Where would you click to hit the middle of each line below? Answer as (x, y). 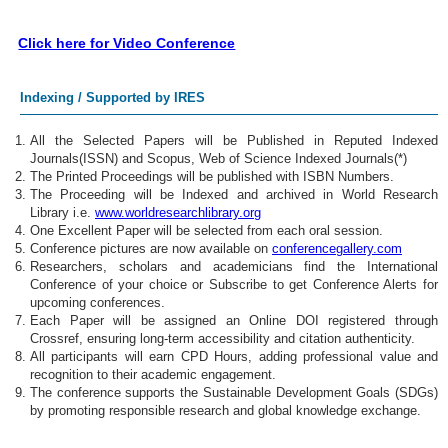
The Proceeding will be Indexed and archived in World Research (234, 194)
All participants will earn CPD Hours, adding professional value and (234, 356)
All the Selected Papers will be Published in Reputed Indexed (234, 140)
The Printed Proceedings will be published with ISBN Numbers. (212, 176)
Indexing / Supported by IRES (112, 97)
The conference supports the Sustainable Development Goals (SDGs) (234, 392)
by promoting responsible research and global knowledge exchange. (225, 410)
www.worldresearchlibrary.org (178, 212)
